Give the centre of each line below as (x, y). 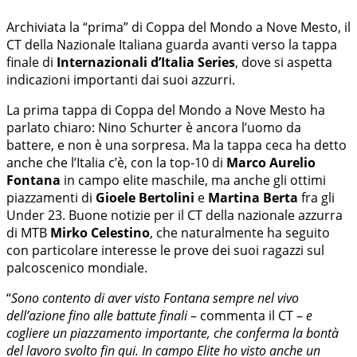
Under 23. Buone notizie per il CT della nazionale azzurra (175, 215)
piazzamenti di (51, 197)
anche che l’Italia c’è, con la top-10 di (116, 162)
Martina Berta (253, 197)
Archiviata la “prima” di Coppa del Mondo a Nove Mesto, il (178, 27)
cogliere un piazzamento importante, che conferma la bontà (173, 333)
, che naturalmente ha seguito (240, 232)
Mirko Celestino (100, 232)
